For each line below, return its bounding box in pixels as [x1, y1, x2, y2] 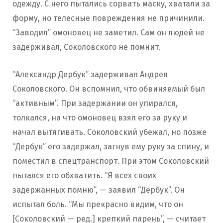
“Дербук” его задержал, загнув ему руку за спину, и [12, 141, 209, 151]
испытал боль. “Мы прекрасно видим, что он [12, 199, 183, 209]
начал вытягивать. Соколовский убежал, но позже [12, 127, 207, 137]
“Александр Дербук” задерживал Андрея [12, 69, 168, 79]
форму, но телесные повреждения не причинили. [12, 13, 205, 23]
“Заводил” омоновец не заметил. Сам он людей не [12, 27, 205, 37]
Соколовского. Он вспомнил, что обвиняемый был [12, 84, 205, 94]
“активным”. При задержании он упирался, [12, 98, 178, 108]
